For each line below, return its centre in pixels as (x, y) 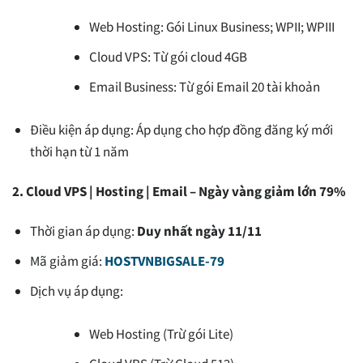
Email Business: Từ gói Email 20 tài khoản (205, 87)
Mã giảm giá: (68, 261)
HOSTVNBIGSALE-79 (165, 261)
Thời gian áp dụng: (84, 231)
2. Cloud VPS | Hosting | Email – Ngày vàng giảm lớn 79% (179, 191)
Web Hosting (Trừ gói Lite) (162, 333)
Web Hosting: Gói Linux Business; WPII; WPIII (212, 27)
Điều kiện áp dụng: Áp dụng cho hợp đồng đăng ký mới (182, 129)
